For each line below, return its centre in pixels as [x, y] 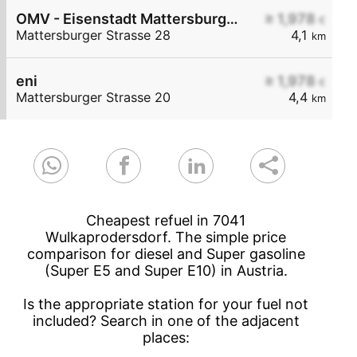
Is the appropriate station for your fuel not [166, 304]
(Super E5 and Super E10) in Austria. [166, 271]
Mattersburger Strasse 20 [93, 98]
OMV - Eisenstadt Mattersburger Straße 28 [232, 19]
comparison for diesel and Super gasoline [166, 254]
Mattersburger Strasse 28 [93, 35]
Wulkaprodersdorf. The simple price [166, 237]
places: [166, 338]
